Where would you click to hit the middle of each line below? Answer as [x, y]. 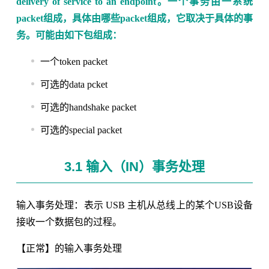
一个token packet [74, 61]
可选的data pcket [74, 84]
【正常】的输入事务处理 [69, 248]
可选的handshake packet [88, 107]
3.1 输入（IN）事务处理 [134, 166]
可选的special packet [81, 130]
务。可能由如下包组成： [69, 35]
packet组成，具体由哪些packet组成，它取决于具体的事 [134, 18]
